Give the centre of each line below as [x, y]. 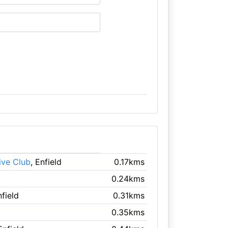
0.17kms [130, 162]
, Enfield [46, 162]
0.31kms [129, 195]
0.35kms [128, 212]
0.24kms [128, 178]
